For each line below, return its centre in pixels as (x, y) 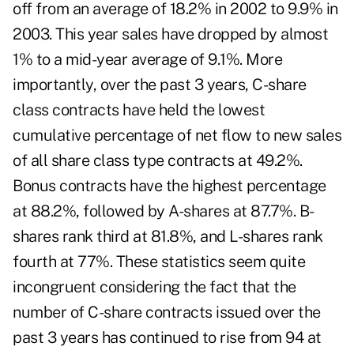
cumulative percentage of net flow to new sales (177, 136)
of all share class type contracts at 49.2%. (158, 161)
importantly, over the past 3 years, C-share (160, 85)
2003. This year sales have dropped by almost (170, 34)
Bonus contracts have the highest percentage (169, 186)
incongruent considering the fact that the (154, 287)
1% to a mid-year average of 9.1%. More (147, 60)
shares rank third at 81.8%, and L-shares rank (168, 237)
